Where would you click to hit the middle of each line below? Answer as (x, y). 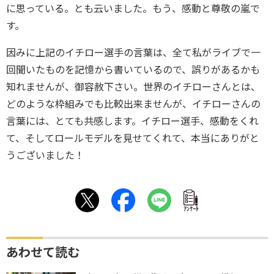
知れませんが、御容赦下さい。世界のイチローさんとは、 (133, 87)
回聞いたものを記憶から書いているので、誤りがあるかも (133, 70)
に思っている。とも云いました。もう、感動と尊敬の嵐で (133, 9)
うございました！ (45, 155)
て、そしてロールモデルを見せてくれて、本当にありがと (133, 138)
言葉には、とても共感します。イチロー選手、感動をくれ (132, 121)
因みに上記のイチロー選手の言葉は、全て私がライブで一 (133, 53)
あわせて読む (43, 252)
